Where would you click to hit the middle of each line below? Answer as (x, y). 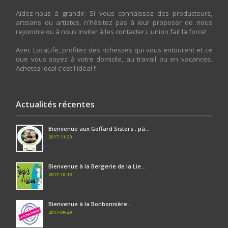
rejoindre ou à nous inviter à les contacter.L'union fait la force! (111, 32)
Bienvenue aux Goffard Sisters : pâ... (99, 129)
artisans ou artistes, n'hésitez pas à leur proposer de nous (114, 23)
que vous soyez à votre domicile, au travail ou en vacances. (114, 59)
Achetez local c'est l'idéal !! (56, 68)
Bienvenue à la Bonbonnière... (90, 204)
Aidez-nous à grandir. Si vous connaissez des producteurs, (114, 13)
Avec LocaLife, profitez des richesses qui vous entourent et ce (114, 50)
